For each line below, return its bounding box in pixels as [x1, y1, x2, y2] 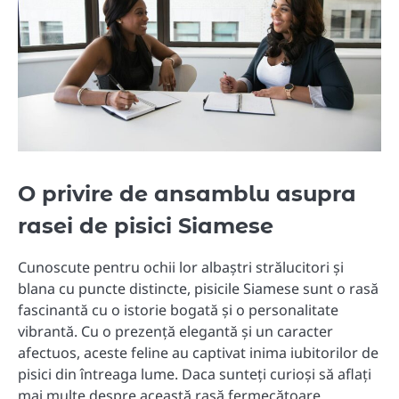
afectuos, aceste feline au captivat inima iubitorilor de [18, 342, 379, 362]
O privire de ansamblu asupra [18, 180, 356, 207]
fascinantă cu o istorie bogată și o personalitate [18, 299, 338, 320]
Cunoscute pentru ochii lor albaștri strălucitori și [18, 256, 344, 277]
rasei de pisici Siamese [18, 212, 273, 239]
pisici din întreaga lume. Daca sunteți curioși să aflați [18, 363, 371, 384]
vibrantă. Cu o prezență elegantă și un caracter [18, 321, 333, 341]
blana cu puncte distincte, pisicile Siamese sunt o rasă [18, 278, 379, 298]
